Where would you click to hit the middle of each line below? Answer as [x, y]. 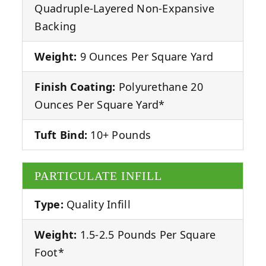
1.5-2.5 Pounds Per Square [146, 234]
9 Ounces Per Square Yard [145, 56]
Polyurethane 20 [159, 86]
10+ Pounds [119, 134]
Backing [56, 26]
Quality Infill [97, 204]
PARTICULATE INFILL [99, 175]
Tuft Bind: [61, 134]
